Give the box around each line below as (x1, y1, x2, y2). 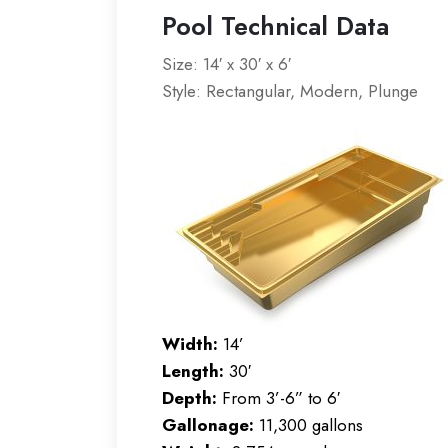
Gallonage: (162, 413, 254, 438)
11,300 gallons (259, 413, 363, 438)
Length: (162, 359, 224, 384)
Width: (162, 332, 218, 357)
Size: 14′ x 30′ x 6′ (162, 52, 291, 77)
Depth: (162, 386, 217, 411)
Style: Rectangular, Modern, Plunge (162, 79, 418, 104)
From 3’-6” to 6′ (222, 386, 340, 411)
